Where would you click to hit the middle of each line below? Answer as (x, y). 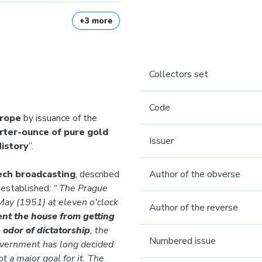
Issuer (161, 141)
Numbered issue (182, 241)
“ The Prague (80, 188)
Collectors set (179, 74)
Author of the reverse (194, 208)
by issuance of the (59, 118)
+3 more (96, 21)
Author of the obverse (195, 174)
